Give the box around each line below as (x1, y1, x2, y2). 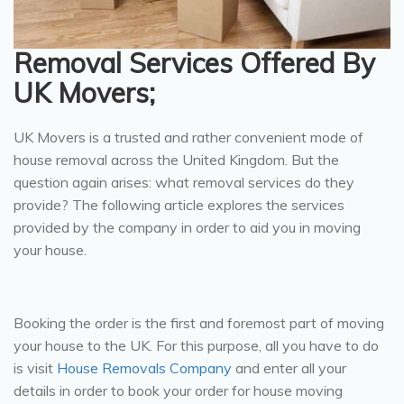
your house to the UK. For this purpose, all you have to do (14, 335, 379, 354)
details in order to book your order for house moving (14, 381, 343, 399)
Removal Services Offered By (14, 45, 375, 80)
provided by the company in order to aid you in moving (14, 217, 361, 236)
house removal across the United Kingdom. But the (14, 150, 339, 169)
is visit (14, 358, 53, 377)
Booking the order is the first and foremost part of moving (14, 313, 384, 332)
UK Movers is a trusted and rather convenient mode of (14, 127, 363, 146)
